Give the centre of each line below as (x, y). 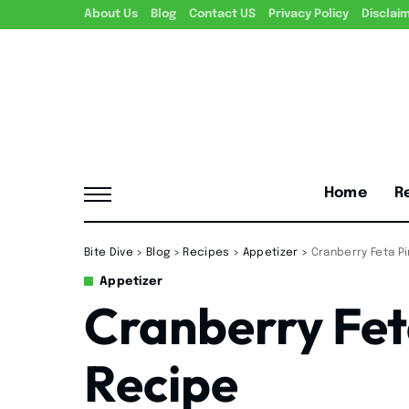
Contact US (222, 14)
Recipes (206, 252)
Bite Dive (109, 252)
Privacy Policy (309, 14)
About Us (111, 14)
